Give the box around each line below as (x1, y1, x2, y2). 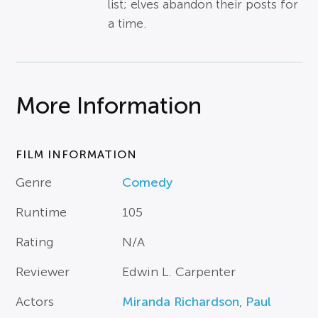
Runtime (16, 205, 67, 220)
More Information (16, 93, 202, 119)
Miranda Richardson (122, 295, 240, 309)
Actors (16, 295, 55, 309)
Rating (16, 235, 55, 250)
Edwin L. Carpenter (122, 265, 236, 280)
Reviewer (16, 265, 70, 280)
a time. (108, 17, 147, 31)
